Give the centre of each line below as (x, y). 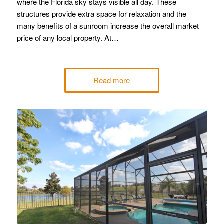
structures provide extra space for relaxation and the (101, 14)
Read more (112, 80)
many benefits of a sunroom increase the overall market (108, 26)
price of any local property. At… (68, 38)
